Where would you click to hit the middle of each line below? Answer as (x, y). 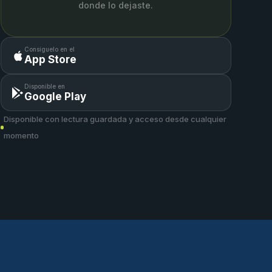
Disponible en (44, 87)
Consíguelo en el (49, 49)
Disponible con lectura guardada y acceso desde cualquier (115, 119)
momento (22, 136)
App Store (50, 60)
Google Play (55, 97)
